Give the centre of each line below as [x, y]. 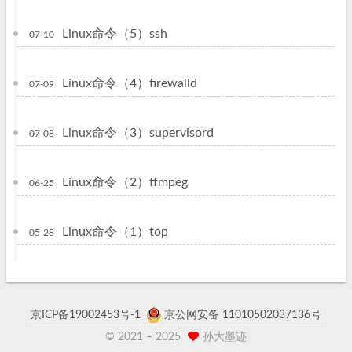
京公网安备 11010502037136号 [243, 315]
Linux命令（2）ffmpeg [125, 182]
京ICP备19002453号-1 [87, 315]
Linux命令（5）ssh [115, 34]
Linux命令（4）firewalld [130, 83]
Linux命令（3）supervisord [138, 133]
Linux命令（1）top [115, 232]
